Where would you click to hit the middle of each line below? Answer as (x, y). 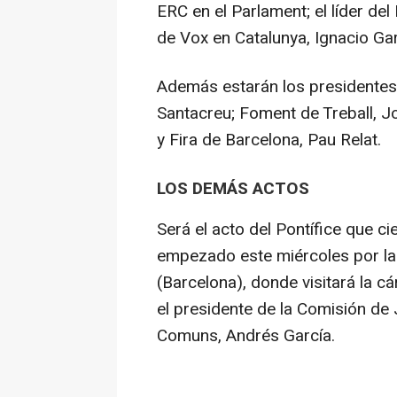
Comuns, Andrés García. (246, 335)
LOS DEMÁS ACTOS (233, 189)
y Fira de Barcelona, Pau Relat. (269, 140)
